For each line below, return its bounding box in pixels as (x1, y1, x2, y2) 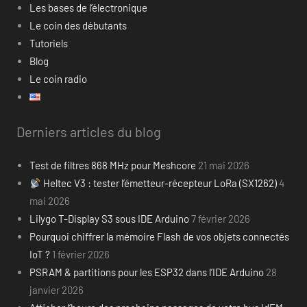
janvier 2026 (29, 284, 84, 297)
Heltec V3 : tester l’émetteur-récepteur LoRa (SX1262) (40, 177, 277, 190)
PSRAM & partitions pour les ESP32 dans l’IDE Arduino (29, 266, 264, 279)
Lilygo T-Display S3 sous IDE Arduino (29, 212, 189, 225)
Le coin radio (29, 72, 87, 85)
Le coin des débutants (29, 19, 127, 32)
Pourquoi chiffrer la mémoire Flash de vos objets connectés (29, 230, 289, 243)
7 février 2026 (191, 212, 250, 225)
